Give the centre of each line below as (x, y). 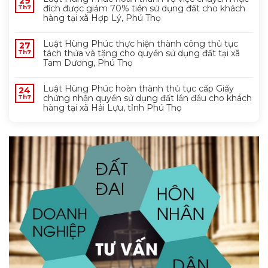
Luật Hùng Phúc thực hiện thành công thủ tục (141, 43)
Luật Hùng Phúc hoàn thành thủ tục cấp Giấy (138, 88)
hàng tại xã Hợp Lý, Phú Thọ (102, 18)
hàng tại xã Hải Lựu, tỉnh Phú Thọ (112, 107)
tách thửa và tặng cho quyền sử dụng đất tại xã (141, 53)
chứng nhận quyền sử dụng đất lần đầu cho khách (147, 98)
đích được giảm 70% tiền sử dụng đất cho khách (144, 8)
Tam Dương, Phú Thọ (88, 63)
